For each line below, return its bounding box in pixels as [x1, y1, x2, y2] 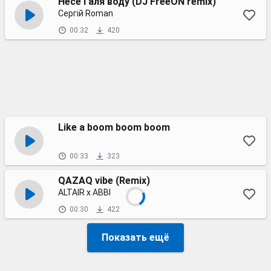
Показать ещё [102, 232, 169, 243]
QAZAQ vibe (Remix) [58, 175, 150, 186]
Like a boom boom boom [58, 122, 170, 133]
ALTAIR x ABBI [58, 188, 111, 197]
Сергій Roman [58, 8, 113, 18]
